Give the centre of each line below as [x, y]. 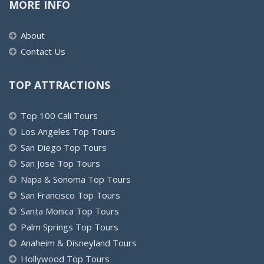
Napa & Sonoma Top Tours [76, 179]
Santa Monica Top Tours [70, 211]
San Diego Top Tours [64, 147]
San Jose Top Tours [60, 163]
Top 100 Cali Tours [59, 115]
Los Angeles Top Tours [68, 131]
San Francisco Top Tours [70, 195]
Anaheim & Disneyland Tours [79, 242]
